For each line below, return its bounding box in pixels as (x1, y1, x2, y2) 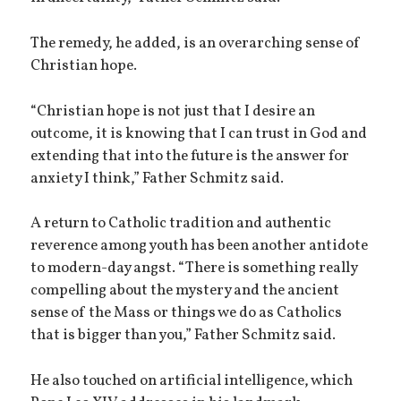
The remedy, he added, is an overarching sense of (30, 33, 362, 55)
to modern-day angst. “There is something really (30, 258, 358, 280)
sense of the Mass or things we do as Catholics (30, 303, 343, 325)
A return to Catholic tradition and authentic (30, 213, 332, 235)
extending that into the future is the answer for (30, 145, 350, 167)
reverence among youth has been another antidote (30, 235, 369, 258)
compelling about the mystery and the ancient (30, 280, 340, 303)
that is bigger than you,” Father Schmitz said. (30, 325, 337, 347)
